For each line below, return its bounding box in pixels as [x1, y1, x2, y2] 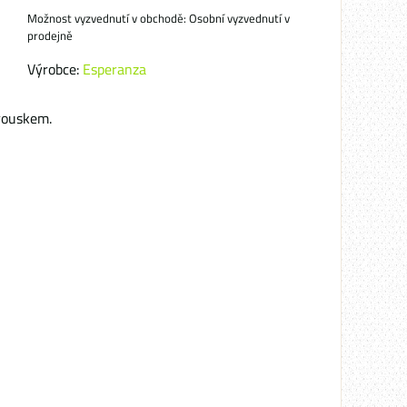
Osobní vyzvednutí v [189, 9, 290, 27]
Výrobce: [27, 58, 83, 80]
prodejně [27, 26, 73, 45]
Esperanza [83, 58, 146, 80]
